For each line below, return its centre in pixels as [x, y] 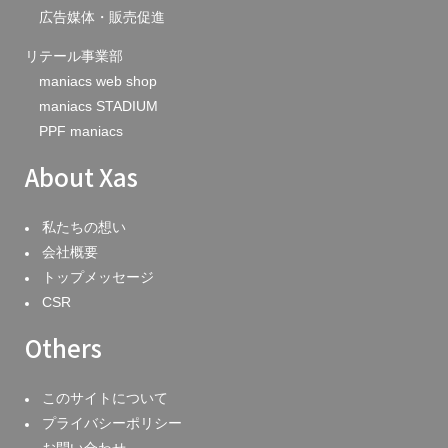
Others [63, 347]
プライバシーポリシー [112, 423]
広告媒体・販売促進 [102, 17]
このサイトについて [105, 398]
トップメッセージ [98, 277]
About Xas [81, 176]
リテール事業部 [74, 56]
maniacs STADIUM [98, 106]
